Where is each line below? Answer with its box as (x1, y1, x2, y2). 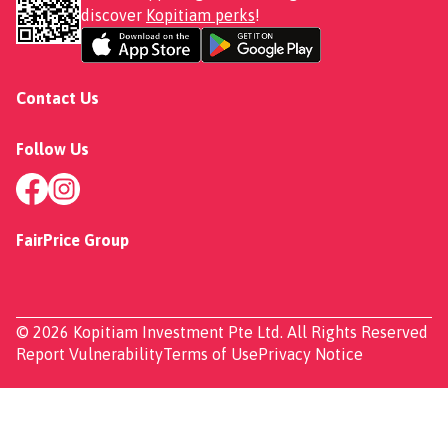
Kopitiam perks (146, 6, 255, 24)
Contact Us (16, 88, 99, 107)
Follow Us (16, 139, 89, 158)
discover (81, 6, 146, 24)
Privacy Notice (258, 344, 363, 363)
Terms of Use (163, 344, 258, 363)
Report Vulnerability (16, 344, 163, 363)
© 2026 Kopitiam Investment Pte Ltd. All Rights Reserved (16, 322, 428, 341)
